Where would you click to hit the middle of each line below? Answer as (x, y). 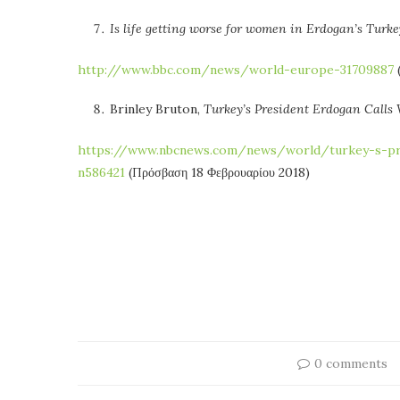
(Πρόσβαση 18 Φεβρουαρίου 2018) (217, 172)
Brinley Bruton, (157, 108)
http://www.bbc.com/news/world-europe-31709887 (236, 69)
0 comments (351, 363)
